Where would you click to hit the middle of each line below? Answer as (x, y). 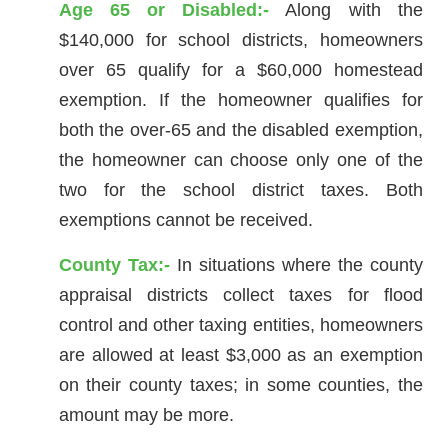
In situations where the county (296, 264)
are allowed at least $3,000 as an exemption (240, 354)
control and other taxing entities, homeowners (240, 324)
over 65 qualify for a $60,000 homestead (240, 69)
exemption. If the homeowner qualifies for (240, 99)
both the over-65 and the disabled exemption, (240, 129)
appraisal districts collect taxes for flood (240, 294)
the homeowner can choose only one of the (240, 159)
